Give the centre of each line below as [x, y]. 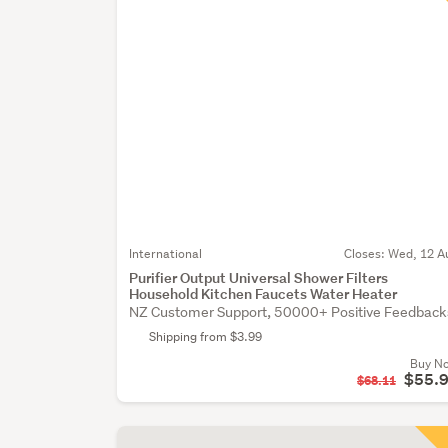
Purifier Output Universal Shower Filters [259, 278]
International [166, 254]
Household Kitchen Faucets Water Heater [263, 294]
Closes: [366, 254]
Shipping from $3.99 [206, 337]
